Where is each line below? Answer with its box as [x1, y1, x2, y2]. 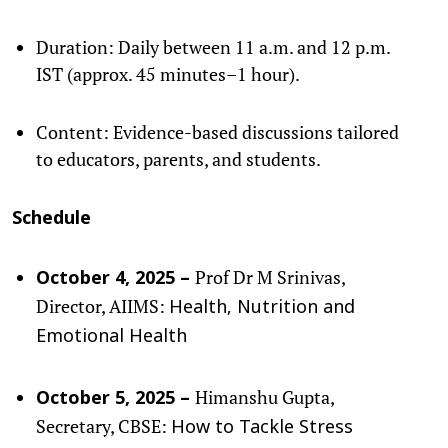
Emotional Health [36, 325, 187, 349]
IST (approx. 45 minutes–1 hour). [36, 61, 300, 86]
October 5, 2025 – [36, 387, 195, 411]
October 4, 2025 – [36, 267, 195, 291]
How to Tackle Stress [171, 416, 353, 440]
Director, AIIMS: [36, 293, 169, 318]
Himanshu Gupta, [195, 384, 334, 409]
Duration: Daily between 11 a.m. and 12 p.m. [36, 34, 390, 59]
